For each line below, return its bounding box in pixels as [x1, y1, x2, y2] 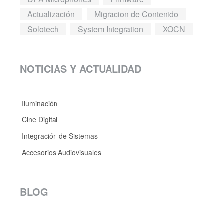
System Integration [78, 23, 143, 35]
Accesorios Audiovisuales [20, 147, 101, 157]
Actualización [27, 8, 75, 20]
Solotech [27, 23, 58, 35]
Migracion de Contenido [94, 8, 178, 20]
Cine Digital [20, 114, 57, 124]
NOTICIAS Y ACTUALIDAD [20, 61, 141, 76]
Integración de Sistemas [20, 130, 98, 141]
